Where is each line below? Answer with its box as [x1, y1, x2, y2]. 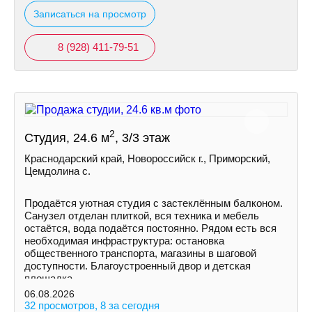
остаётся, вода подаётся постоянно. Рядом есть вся [24, 222, 276, 234]
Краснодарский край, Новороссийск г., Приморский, [24, 153, 270, 164]
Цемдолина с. [24, 165, 91, 177]
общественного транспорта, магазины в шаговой [24, 247, 256, 259]
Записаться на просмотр [33, 8, 146, 19]
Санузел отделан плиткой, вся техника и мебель [24, 210, 259, 221]
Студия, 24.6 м [24, 131, 109, 145]
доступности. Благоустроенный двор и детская [24, 260, 251, 272]
